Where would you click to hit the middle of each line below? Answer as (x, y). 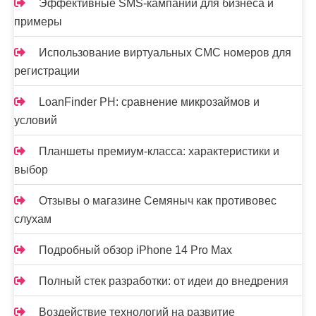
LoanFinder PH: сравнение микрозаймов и (149, 102)
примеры (38, 22)
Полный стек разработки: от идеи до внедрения (164, 281)
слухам (33, 219)
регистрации (47, 71)
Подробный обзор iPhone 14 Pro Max (135, 250)
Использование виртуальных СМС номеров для (165, 53)
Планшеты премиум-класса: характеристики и (159, 152)
